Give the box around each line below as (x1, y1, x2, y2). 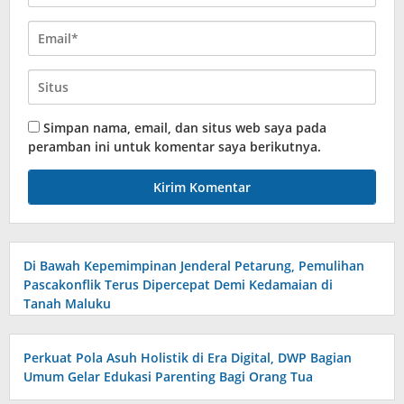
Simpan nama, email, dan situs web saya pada (43, 119, 326, 136)
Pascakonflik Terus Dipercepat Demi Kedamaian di (23, 276, 333, 293)
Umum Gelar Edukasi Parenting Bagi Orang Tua (23, 368, 313, 385)
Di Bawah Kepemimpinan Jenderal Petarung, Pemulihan (23, 257, 364, 274)
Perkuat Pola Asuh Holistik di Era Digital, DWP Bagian (23, 349, 352, 366)
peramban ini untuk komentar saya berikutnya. (28, 138, 321, 155)
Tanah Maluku (23, 295, 111, 312)
